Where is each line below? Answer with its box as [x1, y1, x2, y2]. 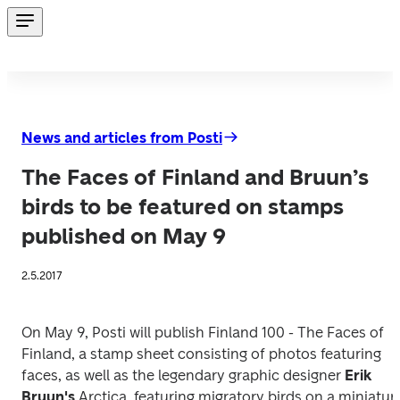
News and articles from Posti [21, 129, 222, 146]
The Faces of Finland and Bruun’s [21, 164, 369, 190]
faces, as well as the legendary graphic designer [21, 367, 345, 384]
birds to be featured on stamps [21, 194, 344, 220]
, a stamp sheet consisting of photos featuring [71, 346, 381, 362]
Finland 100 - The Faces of [208, 324, 384, 341]
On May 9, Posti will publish [21, 324, 208, 341]
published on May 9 [21, 223, 226, 249]
